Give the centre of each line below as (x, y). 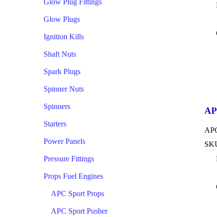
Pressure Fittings (69, 159)
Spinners (57, 106)
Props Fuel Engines (73, 176)
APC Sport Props (77, 194)
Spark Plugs (62, 71)
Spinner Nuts (64, 89)
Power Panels (64, 141)
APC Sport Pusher (79, 211)
